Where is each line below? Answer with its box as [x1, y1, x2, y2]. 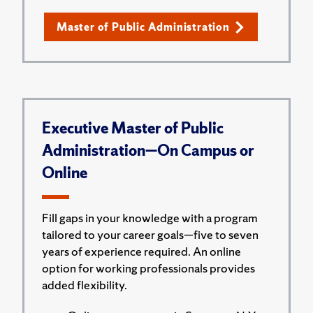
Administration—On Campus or [42, 140, 254, 161]
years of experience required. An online [42, 243, 241, 259]
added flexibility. [42, 277, 127, 293]
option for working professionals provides [42, 260, 255, 276]
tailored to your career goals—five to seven [42, 226, 259, 242]
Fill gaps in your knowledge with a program [42, 210, 258, 226]
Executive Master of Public [42, 118, 224, 138]
